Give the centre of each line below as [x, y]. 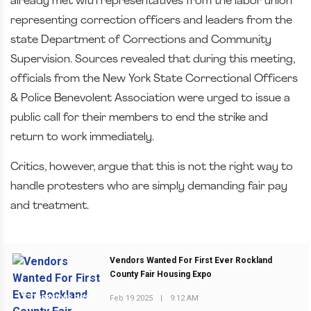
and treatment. [50, 206]
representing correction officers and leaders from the [151, 21]
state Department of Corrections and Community [141, 40]
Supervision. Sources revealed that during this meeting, [153, 60]
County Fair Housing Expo [161, 275]
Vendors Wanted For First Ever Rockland [191, 261]
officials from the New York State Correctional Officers [154, 79]
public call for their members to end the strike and [139, 118]
